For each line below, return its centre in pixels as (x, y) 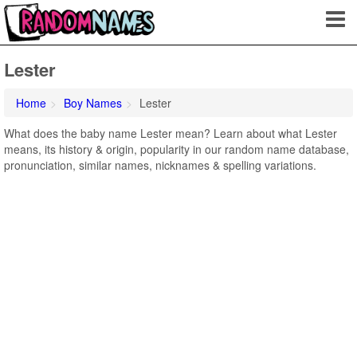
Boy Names (93, 103)
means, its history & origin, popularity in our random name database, (177, 149)
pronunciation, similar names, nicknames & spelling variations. (160, 165)
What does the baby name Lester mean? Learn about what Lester (171, 133)
